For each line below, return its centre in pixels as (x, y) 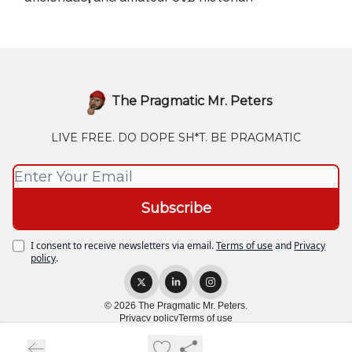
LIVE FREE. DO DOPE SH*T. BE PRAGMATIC (176, 137)
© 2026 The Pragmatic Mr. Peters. (176, 306)
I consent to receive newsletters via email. (123, 246)
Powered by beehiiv (185, 337)
